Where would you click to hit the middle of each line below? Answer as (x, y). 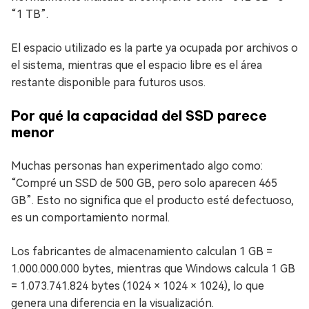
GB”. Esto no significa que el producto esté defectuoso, (152, 200)
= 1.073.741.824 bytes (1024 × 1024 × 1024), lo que (138, 286)
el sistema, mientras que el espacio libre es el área (137, 65)
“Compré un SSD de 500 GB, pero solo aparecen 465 (144, 183)
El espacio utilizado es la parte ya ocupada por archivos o (154, 48)
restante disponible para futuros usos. (108, 82)
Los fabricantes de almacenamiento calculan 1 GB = (142, 251)
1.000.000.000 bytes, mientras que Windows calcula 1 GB (153, 269)
